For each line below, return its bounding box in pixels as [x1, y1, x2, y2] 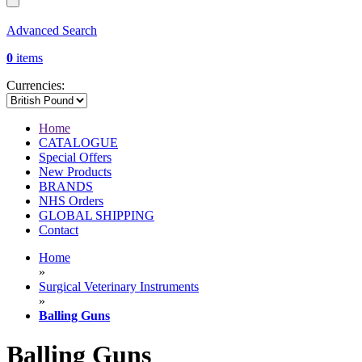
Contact [39, 223, 78, 238]
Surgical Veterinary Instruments [39, 280, 199, 294]
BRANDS [39, 179, 93, 194]
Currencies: [6, 78, 65, 93]
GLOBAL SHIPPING [39, 208, 154, 223]
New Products [39, 165, 112, 179]
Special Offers [39, 150, 112, 165]
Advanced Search [6, 23, 97, 38]
